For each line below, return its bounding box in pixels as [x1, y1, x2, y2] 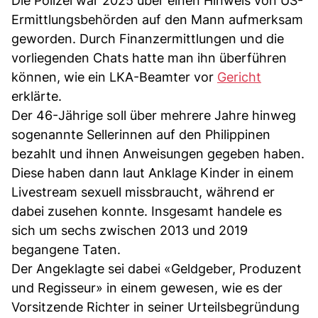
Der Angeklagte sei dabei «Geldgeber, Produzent [11, 261, 302, 276]
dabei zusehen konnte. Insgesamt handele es [11, 203, 282, 219]
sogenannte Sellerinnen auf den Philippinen [11, 126, 270, 142]
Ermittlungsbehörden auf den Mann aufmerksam [11, 11, 303, 27]
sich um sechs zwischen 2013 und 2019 [11, 222, 248, 238]
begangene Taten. [11, 241, 121, 257]
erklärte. [11, 88, 62, 104]
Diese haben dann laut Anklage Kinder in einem [11, 165, 294, 180]
